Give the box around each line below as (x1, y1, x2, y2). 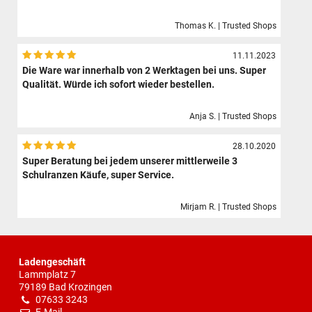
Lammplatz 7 (19, 269, 76, 281)
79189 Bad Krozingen (19, 281, 112, 294)
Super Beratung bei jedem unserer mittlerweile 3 (22, 155, 238, 167)
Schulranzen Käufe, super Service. (22, 169, 175, 181)
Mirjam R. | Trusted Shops (180, 202, 277, 212)
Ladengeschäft (19, 256, 86, 269)
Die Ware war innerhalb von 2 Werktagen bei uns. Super (22, 64, 267, 77)
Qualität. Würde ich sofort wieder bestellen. (22, 78, 215, 91)
